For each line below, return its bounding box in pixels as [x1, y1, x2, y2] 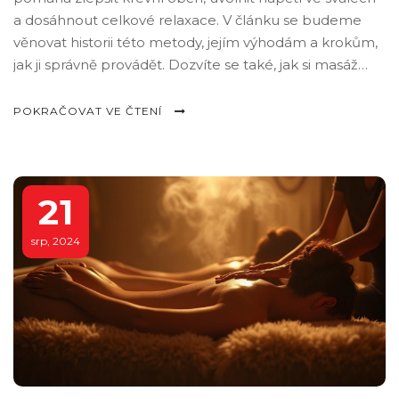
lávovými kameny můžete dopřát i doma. [13, 78, 290, 96]
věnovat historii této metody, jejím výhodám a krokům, [13, 34, 378, 52]
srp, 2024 [31, 233, 80, 248]
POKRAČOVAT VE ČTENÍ [13, 104, 166, 118]
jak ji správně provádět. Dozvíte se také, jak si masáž [13, 56, 358, 74]
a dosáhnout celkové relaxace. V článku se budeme [13, 12, 362, 29]
